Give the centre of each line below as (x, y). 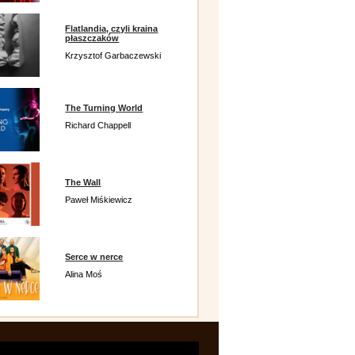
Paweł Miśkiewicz (99, 200)
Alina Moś (84, 274)
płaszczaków (92, 38)
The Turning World (104, 108)
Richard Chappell (98, 125)
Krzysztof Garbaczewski (113, 55)
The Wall (83, 182)
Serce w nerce (94, 257)
